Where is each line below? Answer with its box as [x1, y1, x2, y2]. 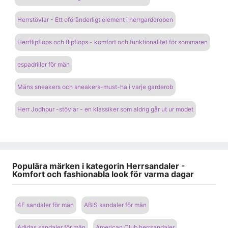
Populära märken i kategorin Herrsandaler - [12, 160, 185, 171]
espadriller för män [17, 60, 70, 68]
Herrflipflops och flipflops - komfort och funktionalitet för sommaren [17, 38, 208, 46]
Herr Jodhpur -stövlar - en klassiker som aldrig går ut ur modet [17, 105, 193, 113]
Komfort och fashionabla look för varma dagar [12, 168, 194, 179]
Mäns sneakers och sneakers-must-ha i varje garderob [17, 82, 173, 91]
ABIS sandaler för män [84, 201, 147, 209]
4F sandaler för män [17, 201, 74, 209]
